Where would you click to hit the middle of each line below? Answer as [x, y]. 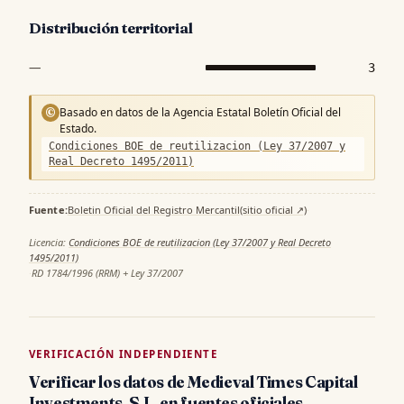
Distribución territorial [111, 28]
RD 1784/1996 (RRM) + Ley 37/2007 [107, 272]
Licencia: [49, 242]
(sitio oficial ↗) [273, 209]
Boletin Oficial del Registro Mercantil [153, 209]
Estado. [78, 128]
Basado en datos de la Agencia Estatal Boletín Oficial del [200, 112]
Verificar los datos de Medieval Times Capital [193, 381]
